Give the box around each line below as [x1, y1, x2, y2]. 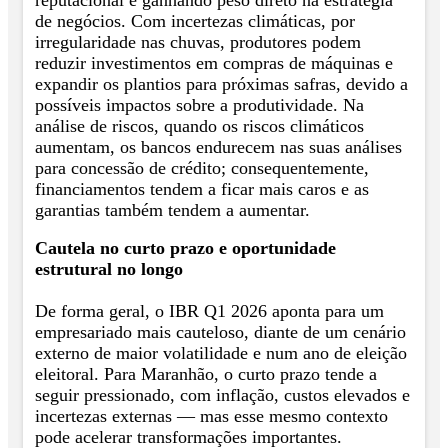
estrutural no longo [35, 259, 183, 280]
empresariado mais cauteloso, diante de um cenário [35, 322, 406, 343]
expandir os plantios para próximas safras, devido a [35, 73, 408, 94]
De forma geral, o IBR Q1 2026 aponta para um [35, 301, 384, 322]
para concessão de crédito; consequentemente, [35, 157, 369, 178]
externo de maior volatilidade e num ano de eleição [35, 343, 407, 364]
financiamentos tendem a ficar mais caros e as [35, 178, 369, 199]
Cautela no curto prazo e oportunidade [35, 238, 336, 259]
